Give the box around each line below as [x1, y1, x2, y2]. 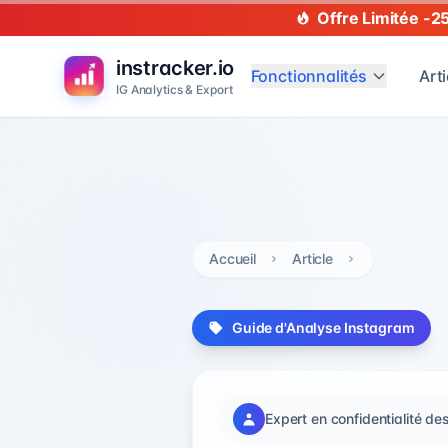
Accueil [209, 250, 257, 267]
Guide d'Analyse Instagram [232, 319, 415, 336]
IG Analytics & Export [116, 82, 233, 97]
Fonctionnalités [250, 66, 367, 86]
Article [292, 250, 334, 267]
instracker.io [116, 56, 235, 80]
